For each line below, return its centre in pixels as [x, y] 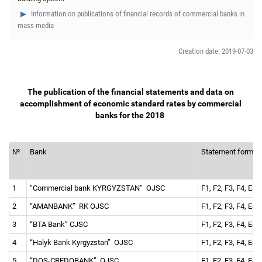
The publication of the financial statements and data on [131, 92]
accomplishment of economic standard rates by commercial [131, 104]
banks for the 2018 [131, 115]
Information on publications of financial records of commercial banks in [137, 14]
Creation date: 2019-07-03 [216, 51]
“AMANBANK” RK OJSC [71, 206]
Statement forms [231, 152]
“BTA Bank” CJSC [60, 224]
